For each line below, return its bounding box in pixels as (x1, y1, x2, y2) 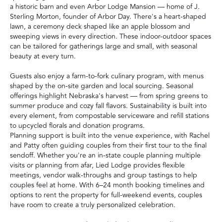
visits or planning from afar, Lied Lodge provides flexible (10, 160, 185, 170)
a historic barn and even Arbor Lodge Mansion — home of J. (10, 1, 200, 12)
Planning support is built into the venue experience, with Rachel (10, 130, 210, 141)
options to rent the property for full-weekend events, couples (10, 189, 202, 200)
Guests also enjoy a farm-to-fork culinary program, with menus (10, 70, 204, 81)
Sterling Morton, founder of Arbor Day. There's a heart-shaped (10, 11, 206, 22)
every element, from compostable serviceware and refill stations (10, 110, 209, 121)
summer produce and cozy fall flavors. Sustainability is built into (10, 100, 207, 111)
